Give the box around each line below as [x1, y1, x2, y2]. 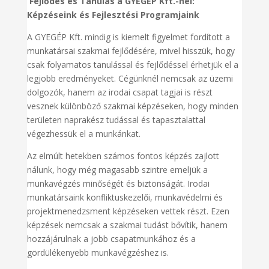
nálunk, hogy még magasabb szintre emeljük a [26, 164, 208, 176]
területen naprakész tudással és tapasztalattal [26, 114, 205, 126]
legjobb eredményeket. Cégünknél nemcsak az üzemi [26, 73, 233, 85]
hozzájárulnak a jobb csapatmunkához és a [26, 233, 196, 245]
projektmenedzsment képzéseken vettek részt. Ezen [26, 205, 229, 217]
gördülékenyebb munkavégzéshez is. [26, 247, 169, 259]
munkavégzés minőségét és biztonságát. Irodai [26, 178, 210, 190]
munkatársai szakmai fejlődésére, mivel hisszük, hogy [26, 45, 235, 57]
